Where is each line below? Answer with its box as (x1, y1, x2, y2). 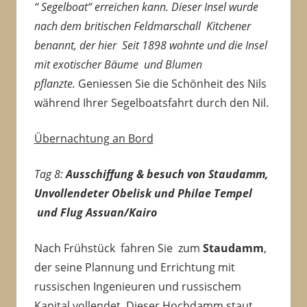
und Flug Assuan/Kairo (36, 205, 160, 221)
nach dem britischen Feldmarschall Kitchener (34, 19, 251, 34)
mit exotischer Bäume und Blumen (34, 57, 202, 73)
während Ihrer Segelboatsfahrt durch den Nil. (34, 95, 269, 111)
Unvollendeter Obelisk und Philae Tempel (34, 186, 252, 201)
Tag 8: (34, 167, 66, 182)
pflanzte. (34, 76, 78, 92)
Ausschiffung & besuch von (65, 167, 206, 182)
